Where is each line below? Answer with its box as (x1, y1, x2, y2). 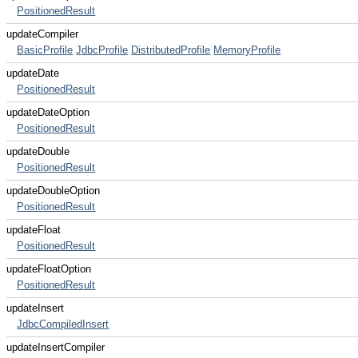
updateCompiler (6, 28, 78, 40)
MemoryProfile (213, 44, 281, 56)
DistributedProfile (131, 44, 211, 56)
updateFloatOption (6, 263, 91, 275)
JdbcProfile (76, 44, 129, 56)
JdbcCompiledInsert (17, 318, 109, 330)
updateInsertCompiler (6, 341, 105, 353)
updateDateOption (6, 106, 89, 118)
